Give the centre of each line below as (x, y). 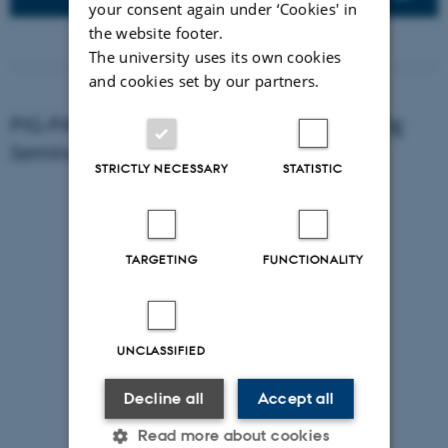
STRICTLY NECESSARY (161, 168)
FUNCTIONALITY (313, 259)
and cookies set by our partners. (204, 80)
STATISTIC (312, 168)
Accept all (296, 398)
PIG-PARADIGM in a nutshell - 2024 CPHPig (206, 124)
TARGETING (161, 259)
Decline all (164, 398)
